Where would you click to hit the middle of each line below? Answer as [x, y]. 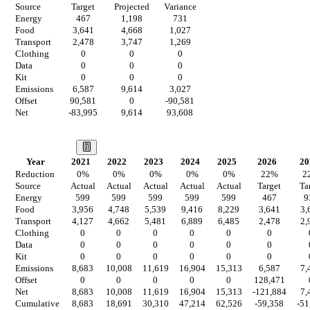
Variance [180, 7]
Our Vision [42, 146]
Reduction [35, 175]
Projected [131, 7]
